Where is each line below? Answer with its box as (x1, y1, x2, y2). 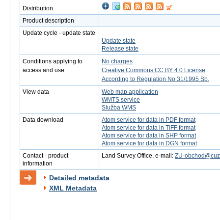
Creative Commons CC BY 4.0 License (102, 67, 205, 74)
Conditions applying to (23, 58, 82, 65)
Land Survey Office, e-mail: (102, 152, 175, 159)
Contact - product (23, 152, 68, 159)
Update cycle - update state (23, 29, 95, 36)
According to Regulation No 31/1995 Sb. (102, 76, 209, 82)
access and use (23, 67, 64, 74)
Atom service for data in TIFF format (102, 124, 195, 131)
